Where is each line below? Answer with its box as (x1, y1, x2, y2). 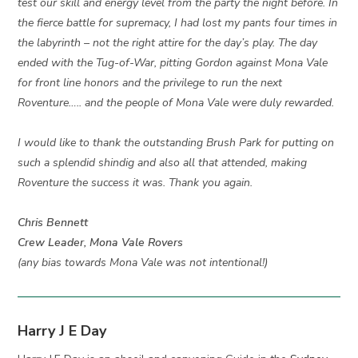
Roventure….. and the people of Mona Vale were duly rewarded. (18, 95, 335, 111)
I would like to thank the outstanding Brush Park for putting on (18, 135, 335, 151)
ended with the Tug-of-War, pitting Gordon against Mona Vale (18, 55, 328, 71)
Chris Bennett (18, 215, 89, 231)
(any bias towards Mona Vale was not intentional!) (18, 255, 268, 271)
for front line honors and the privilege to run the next (18, 75, 283, 91)
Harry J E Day (18, 321, 107, 341)
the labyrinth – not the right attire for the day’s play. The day (18, 35, 318, 51)
